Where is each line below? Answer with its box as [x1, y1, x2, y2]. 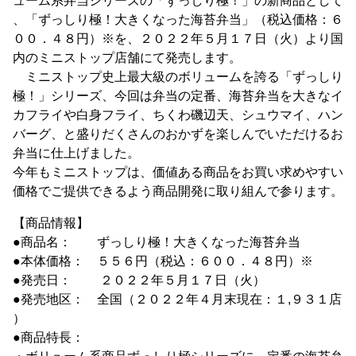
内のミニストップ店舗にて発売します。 [13, 51, 242, 64]
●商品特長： [13, 331, 84, 344]
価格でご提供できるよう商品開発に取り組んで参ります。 [13, 184, 343, 198]
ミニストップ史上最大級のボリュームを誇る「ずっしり [13, 70, 343, 83]
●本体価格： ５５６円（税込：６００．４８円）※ [13, 254, 313, 268]
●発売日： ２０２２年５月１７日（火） [13, 273, 265, 287]
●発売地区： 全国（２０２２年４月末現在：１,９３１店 [13, 292, 342, 306]
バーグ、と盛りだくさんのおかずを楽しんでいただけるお [13, 127, 343, 141]
